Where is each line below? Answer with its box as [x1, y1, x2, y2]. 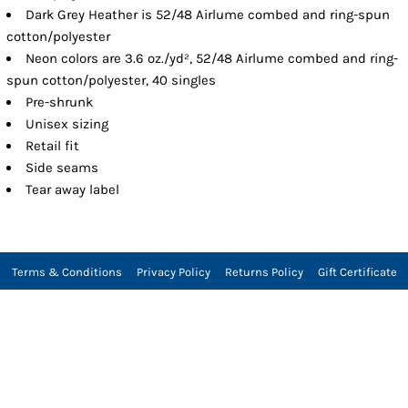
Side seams [25, 158, 99, 176]
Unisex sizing [25, 115, 109, 132]
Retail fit [25, 137, 80, 154]
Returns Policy [224, 264, 303, 279]
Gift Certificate [317, 264, 397, 279]
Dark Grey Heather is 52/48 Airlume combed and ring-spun [25, 5, 391, 23]
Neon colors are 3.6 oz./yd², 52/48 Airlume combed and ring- [25, 49, 399, 66]
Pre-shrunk [25, 93, 94, 110]
